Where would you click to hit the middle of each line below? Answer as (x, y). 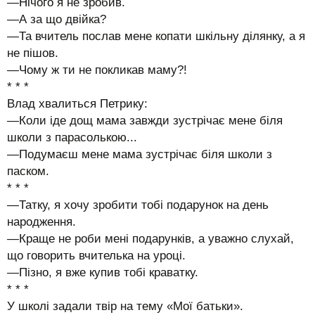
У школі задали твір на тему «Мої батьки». (125, 306)
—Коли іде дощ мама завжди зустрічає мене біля (145, 120)
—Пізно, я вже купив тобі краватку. (103, 272)
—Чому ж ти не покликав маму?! (97, 70)
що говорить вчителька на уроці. (96, 255)
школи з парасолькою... (72, 137)
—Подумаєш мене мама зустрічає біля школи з (140, 154)
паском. (28, 171)
